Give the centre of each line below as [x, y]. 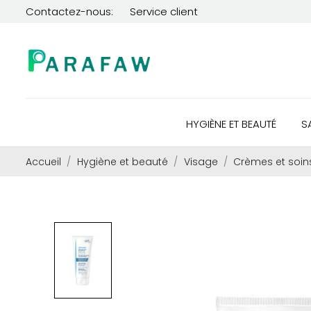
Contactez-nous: [69, 11]
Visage [201, 162]
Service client [164, 11]
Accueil [43, 162]
